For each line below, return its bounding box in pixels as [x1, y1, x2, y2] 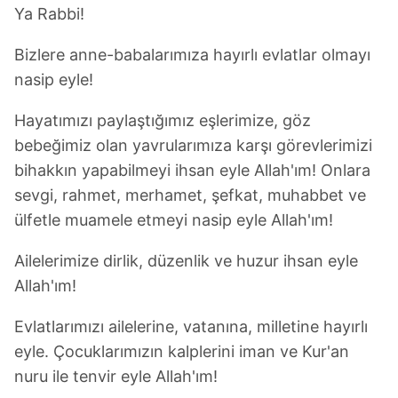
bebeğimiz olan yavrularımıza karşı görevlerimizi [14, 135, 372, 155]
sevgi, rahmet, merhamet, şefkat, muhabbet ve [14, 185, 366, 204]
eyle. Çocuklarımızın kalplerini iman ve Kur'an [14, 341, 349, 361]
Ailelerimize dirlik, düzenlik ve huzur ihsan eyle [14, 251, 358, 270]
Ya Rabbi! [14, 4, 84, 23]
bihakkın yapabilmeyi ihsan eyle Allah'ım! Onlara [14, 160, 370, 179]
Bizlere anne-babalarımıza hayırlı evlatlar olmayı [14, 44, 370, 64]
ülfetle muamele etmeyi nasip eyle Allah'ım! [14, 210, 333, 229]
